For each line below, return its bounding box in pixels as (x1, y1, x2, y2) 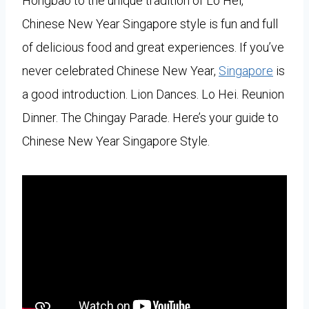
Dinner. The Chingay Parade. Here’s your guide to (22, 110, 279, 125)
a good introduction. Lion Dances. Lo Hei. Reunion (22, 86, 284, 101)
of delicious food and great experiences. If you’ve (22, 39, 284, 54)
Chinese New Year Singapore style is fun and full (22, 16, 278, 31)
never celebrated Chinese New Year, (22, 63, 219, 78)
